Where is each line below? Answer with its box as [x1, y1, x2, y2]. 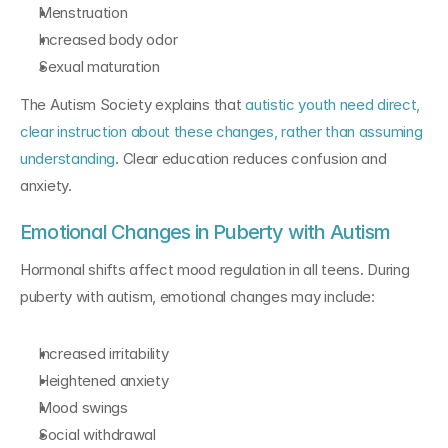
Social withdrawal [38, 425, 156, 444]
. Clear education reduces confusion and [115, 149, 387, 168]
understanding [20, 149, 116, 168]
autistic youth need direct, [245, 95, 421, 114]
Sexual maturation [38, 57, 160, 76]
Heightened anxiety [38, 371, 169, 390]
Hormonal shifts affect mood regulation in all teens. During [20, 260, 410, 279]
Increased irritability [38, 344, 169, 363]
